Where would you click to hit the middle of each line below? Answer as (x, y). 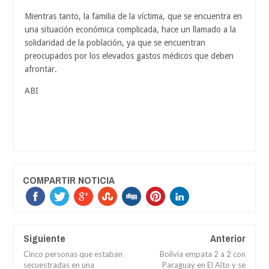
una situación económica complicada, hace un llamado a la (130, 29)
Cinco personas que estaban (73, 254)
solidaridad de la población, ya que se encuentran (115, 42)
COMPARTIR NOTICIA (69, 180)
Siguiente (44, 238)
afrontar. (41, 69)
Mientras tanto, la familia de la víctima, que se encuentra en (133, 16)
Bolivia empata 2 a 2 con (203, 254)
